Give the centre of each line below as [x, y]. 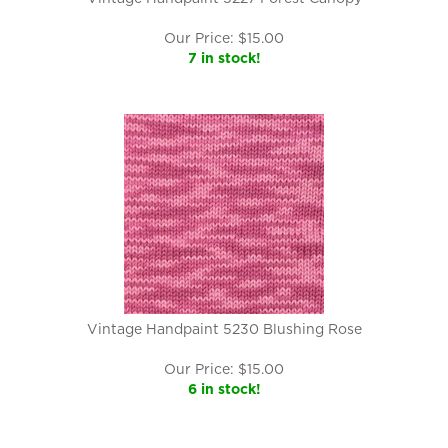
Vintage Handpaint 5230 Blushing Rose [224, 329]
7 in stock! [224, 58]
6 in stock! [224, 389]
